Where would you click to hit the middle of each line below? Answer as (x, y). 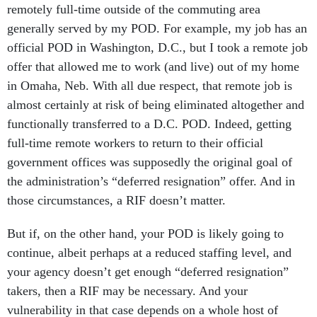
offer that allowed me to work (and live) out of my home (153, 67)
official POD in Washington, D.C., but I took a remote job (157, 48)
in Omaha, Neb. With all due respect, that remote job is (150, 86)
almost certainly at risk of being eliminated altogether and (156, 105)
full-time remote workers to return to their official (135, 143)
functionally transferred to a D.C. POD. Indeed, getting (149, 124)
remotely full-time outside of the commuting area (134, 10)
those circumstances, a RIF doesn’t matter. (118, 201)
